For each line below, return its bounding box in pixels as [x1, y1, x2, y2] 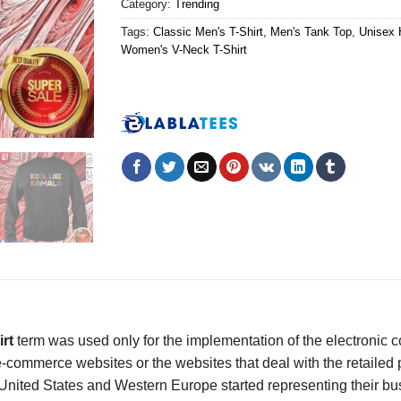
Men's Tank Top [269, 25, 352, 39]
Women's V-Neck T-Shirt [120, 43, 247, 57]
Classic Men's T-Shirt [152, 25, 263, 39]
